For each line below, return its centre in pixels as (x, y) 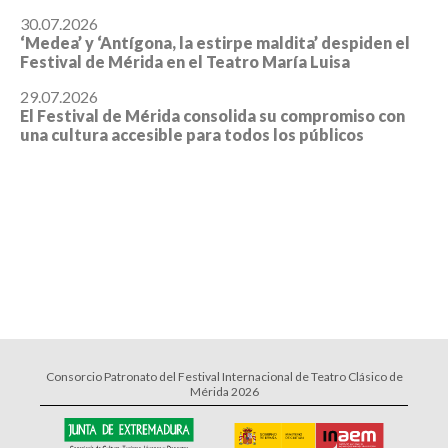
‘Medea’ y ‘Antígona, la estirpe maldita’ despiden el (215, 43)
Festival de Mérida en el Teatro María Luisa (185, 62)
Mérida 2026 (224, 391)
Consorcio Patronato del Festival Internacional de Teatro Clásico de (224, 376)
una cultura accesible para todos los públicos (192, 135)
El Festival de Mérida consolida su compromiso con (212, 116)
